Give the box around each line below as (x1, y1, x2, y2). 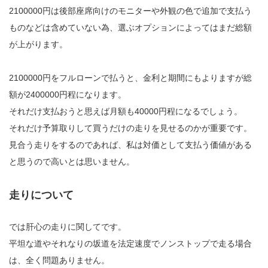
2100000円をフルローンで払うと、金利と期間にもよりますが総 (9, 72, 252, 83)
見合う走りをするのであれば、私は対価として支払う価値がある (9, 139, 252, 150)
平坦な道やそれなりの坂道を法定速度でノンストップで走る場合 (9, 238, 252, 248)
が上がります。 (9, 39, 68, 49)
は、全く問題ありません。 (9, 255, 109, 265)
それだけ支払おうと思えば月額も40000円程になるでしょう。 (9, 106, 242, 116)
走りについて (9, 188, 74, 201)
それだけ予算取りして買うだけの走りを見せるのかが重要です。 (9, 123, 252, 133)
